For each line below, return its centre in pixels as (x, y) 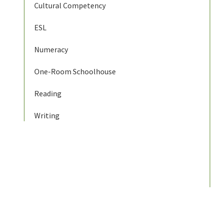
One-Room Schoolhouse (75, 72)
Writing (47, 116)
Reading (48, 94)
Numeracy (51, 50)
